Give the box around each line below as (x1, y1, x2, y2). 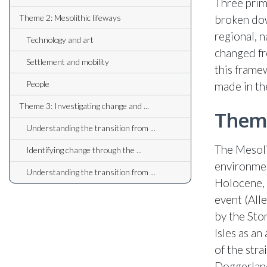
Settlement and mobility (26, 57, 109, 67)
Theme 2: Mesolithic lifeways (19, 13, 121, 23)
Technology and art (26, 35, 94, 45)
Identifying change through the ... (26, 145, 142, 156)
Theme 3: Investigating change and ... (19, 101, 149, 111)
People (26, 79, 49, 89)
